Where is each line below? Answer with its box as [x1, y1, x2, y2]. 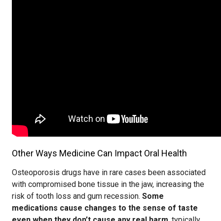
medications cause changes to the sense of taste [12, 203, 198, 213]
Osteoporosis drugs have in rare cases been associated [12, 168, 206, 177]
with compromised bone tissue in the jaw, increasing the [12, 180, 204, 189]
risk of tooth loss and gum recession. [12, 191, 142, 201]
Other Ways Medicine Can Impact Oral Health [12, 148, 187, 158]
